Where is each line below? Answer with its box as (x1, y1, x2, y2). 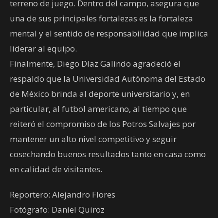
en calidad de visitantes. (10, 163, 102, 175)
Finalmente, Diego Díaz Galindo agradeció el (10, 57, 181, 69)
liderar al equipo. (10, 42, 77, 54)
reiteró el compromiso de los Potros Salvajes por (10, 118, 196, 129)
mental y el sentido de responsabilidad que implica (10, 27, 208, 39)
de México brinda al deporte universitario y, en (10, 88, 190, 99)
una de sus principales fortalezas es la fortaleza (10, 12, 193, 24)
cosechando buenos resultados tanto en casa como (10, 148, 206, 160)
